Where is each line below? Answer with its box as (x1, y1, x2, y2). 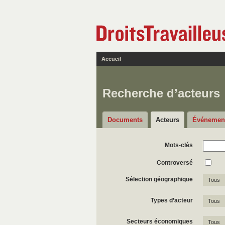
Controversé (157, 159, 193, 166)
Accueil (101, 56, 121, 62)
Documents (107, 116, 143, 124)
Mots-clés (165, 142, 193, 149)
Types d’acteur (151, 197, 193, 204)
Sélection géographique (126, 176, 193, 183)
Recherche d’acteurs (102, 86, 220, 100)
